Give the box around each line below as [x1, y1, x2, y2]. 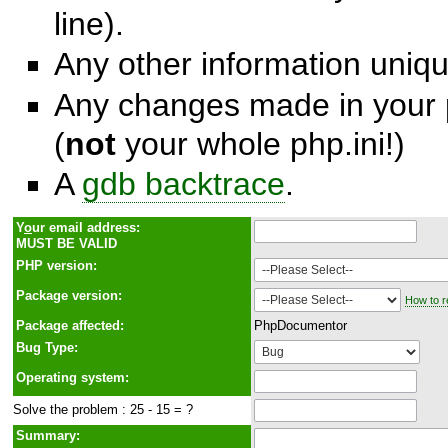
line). [54, 5, 124, 42]
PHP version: [16, 257, 97, 273]
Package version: [16, 287, 122, 303]
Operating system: [16, 369, 129, 385]
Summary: [16, 427, 80, 443]
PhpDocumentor [254, 317, 347, 333]
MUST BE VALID [16, 235, 117, 251]
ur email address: [32, 219, 140, 235]
